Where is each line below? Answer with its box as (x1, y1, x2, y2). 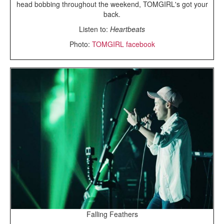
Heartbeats (110, 24, 145, 34)
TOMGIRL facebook (91, 39, 155, 49)
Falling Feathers (86, 209, 138, 219)
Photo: (69, 39, 92, 49)
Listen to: (79, 24, 110, 34)
